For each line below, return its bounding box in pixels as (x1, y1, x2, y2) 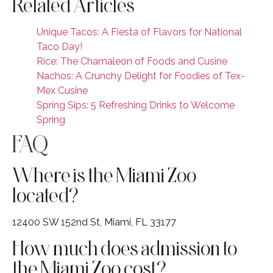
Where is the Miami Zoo (12, 163, 197, 186)
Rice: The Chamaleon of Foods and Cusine (37, 55, 227, 67)
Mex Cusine (37, 84, 88, 96)
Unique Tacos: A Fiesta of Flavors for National (37, 26, 242, 38)
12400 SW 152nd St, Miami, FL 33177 (12, 216, 176, 228)
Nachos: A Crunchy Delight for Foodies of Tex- (37, 69, 245, 82)
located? (12, 183, 79, 207)
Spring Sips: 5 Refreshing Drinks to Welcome (37, 99, 235, 111)
